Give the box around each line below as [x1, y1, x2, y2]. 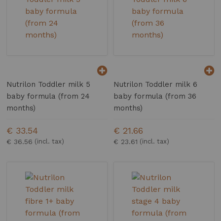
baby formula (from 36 [113, 92, 197, 101]
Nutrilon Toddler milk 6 [113, 80, 198, 89]
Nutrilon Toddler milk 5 [6, 80, 91, 89]
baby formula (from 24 [6, 92, 90, 101]
